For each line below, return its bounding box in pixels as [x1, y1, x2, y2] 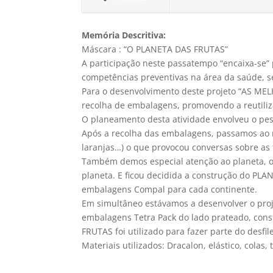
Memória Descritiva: [82, 29, 166, 41]
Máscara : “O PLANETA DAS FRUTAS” [82, 43, 229, 55]
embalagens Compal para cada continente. [82, 183, 258, 196]
